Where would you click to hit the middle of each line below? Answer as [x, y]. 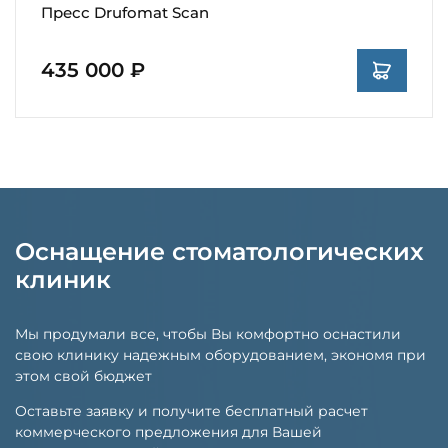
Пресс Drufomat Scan [125, 12]
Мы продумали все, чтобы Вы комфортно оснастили [208, 333]
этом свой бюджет [83, 375]
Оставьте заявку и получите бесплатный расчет [191, 410]
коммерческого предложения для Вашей [168, 431]
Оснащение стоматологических [219, 251]
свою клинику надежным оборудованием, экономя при [220, 354]
